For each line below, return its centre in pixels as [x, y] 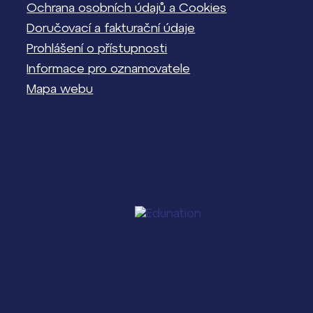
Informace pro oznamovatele [109, 68]
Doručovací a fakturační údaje [111, 28]
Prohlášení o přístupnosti [97, 48]
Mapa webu [60, 89]
